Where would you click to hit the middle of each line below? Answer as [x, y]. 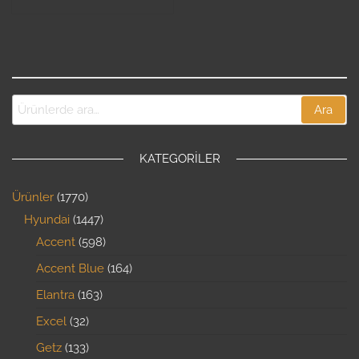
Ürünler [33, 198]
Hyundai [47, 220]
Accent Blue [70, 269]
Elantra [55, 295]
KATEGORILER [179, 159]
